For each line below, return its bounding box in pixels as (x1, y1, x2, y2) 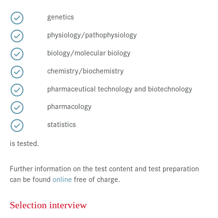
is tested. (10, 138, 39, 148)
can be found (10, 174, 53, 184)
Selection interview (10, 200, 87, 211)
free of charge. (72, 174, 120, 184)
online (53, 174, 72, 184)
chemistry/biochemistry (47, 65, 124, 75)
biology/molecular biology (47, 47, 130, 58)
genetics (47, 11, 74, 22)
